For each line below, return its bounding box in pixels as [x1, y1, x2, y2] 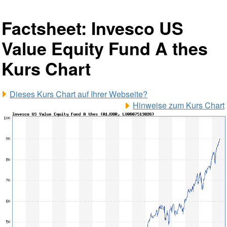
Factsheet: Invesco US [2, 16, 183, 40]
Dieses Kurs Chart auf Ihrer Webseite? [10, 88, 147, 100]
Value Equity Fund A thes [2, 36, 208, 60]
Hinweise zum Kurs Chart [133, 99, 224, 111]
